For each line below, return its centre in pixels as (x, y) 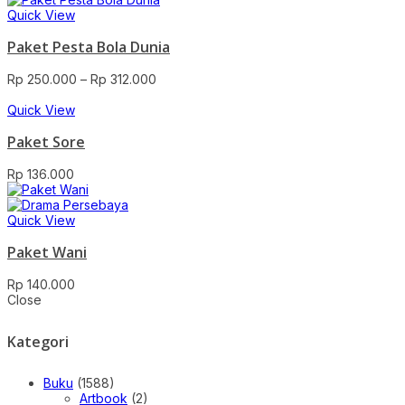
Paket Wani (47, 252)
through (179, 124)
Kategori (38, 341)
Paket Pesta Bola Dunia (89, 47)
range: (174, 93)
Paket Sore (46, 141)
